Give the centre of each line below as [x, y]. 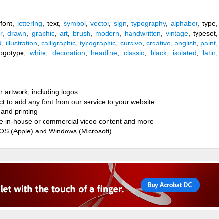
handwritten [142, 33]
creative [158, 43]
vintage [177, 33]
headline [104, 53]
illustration [22, 43]
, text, [53, 23]
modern [108, 33]
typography [148, 23]
